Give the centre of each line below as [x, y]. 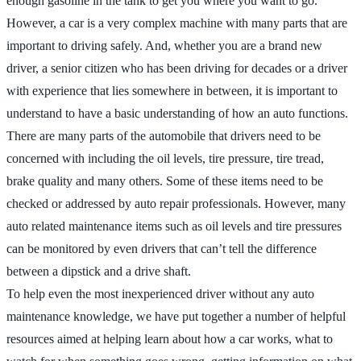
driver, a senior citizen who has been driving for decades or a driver [177, 68]
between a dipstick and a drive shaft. [99, 271]
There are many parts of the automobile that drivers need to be [164, 135]
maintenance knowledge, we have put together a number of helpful [176, 316]
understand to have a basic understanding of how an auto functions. [177, 113]
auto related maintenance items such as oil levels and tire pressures [174, 226]
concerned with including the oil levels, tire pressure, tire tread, [165, 158]
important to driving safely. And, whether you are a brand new [164, 45]
